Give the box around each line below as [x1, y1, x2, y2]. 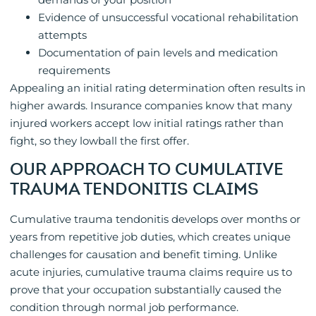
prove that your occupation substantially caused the [10, 283, 281, 297]
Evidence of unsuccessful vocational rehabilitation [38, 10, 298, 24]
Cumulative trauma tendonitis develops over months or [10, 212, 300, 226]
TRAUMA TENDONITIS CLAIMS [10, 178, 259, 200]
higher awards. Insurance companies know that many [10, 98, 292, 112]
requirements [38, 63, 110, 77]
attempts [38, 28, 87, 42]
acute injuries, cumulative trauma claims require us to [10, 265, 292, 279]
